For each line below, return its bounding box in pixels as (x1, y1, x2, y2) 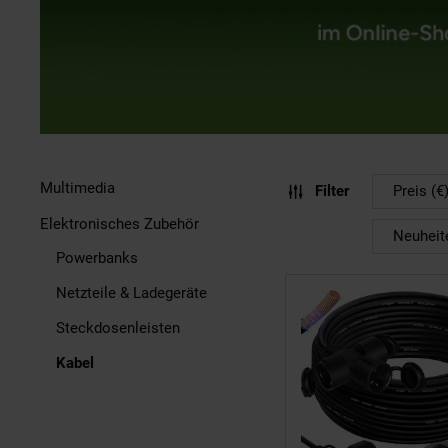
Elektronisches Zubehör (40, 215, 199, 233)
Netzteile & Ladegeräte (56, 284, 207, 302)
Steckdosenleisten (56, 319, 180, 337)
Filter (315, 182, 349, 200)
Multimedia (40, 179, 115, 197)
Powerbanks (56, 249, 138, 267)
